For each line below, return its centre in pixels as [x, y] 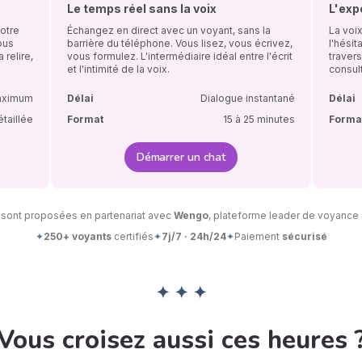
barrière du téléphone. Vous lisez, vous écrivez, [180, 43]
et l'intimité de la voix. [119, 69]
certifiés [132, 236]
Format [86, 119]
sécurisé [304, 236]
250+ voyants [77, 236]
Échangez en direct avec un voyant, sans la [169, 30]
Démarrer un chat [181, 157]
